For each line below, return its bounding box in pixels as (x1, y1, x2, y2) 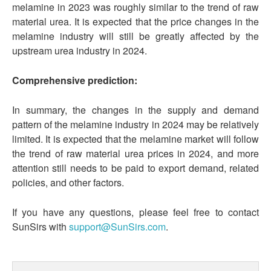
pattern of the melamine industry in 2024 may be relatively (12, 117, 259, 131)
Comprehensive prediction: (12, 73, 137, 87)
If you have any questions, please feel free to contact (12, 205, 259, 219)
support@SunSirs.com (69, 220, 166, 233)
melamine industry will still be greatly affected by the (12, 29, 259, 43)
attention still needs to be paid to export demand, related (12, 161, 259, 175)
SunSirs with (12, 220, 69, 233)
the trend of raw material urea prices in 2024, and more (12, 146, 259, 160)
